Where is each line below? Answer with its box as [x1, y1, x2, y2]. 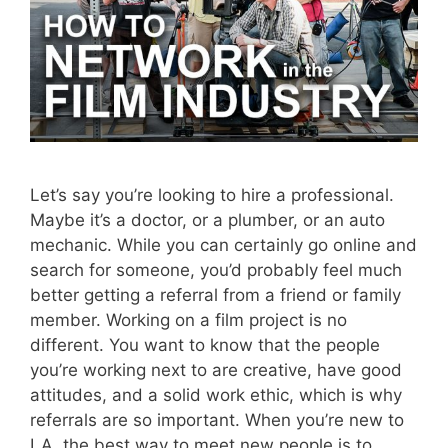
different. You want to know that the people [30, 334, 380, 355]
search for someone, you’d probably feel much [30, 259, 402, 280]
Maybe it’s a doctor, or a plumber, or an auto [30, 209, 385, 230]
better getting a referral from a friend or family [30, 284, 401, 305]
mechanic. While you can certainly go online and [30, 234, 417, 255]
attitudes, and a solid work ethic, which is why [30, 384, 402, 405]
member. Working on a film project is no [30, 309, 347, 330]
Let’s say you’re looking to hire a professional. [30, 184, 394, 205]
